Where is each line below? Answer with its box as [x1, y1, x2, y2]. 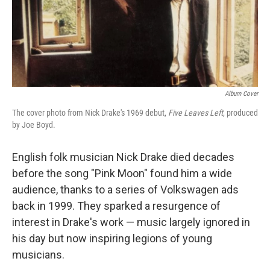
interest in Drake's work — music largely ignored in [12, 216, 250, 229]
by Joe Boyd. [12, 120, 55, 130]
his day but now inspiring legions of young [12, 232, 212, 245]
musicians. [12, 248, 64, 262]
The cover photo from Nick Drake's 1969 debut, [12, 108, 168, 118]
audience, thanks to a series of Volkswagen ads [12, 183, 239, 196]
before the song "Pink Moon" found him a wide [12, 167, 232, 180]
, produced [223, 108, 258, 118]
